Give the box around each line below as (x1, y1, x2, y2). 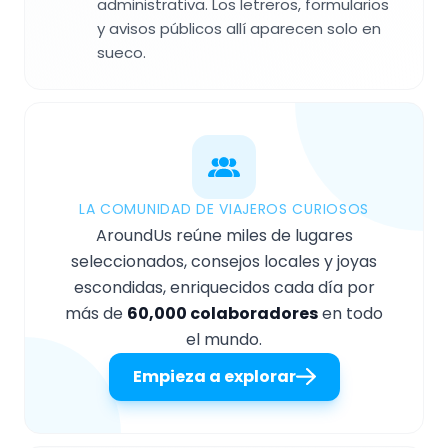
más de (65, 301, 127, 325)
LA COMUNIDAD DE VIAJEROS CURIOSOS (78, 198, 370, 219)
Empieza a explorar (132, 364, 296, 388)
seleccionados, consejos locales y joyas (71, 249, 377, 273)
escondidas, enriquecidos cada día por (73, 275, 375, 299)
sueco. (97, 41, 146, 63)
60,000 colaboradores (127, 301, 318, 325)
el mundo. (186, 327, 262, 351)
